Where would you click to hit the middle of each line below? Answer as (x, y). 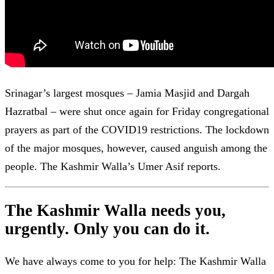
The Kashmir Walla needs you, (115, 211)
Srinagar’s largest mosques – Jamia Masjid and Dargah (127, 93)
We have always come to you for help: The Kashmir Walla (135, 261)
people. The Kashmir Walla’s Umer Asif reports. (113, 166)
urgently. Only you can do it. (107, 229)
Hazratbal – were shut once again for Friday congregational (137, 111)
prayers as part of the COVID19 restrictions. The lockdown (137, 129)
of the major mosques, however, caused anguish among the (136, 148)
